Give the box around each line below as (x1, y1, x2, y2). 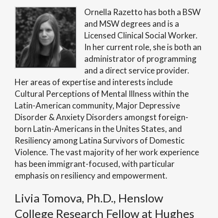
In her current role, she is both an (84, 42, 202, 52)
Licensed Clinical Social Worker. (84, 30, 198, 40)
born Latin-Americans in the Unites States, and (15, 124, 182, 134)
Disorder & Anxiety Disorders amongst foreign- (15, 112, 188, 122)
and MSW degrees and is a (84, 18, 180, 29)
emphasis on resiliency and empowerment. (15, 170, 169, 181)
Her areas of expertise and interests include (15, 77, 173, 87)
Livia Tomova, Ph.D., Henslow (15, 191, 163, 205)
